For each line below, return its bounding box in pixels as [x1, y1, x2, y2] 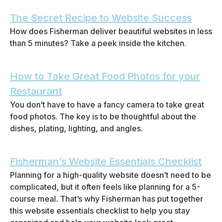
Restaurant [10, 85, 62, 97]
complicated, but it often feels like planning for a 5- [10, 182, 200, 192]
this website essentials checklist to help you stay [10, 206, 190, 216]
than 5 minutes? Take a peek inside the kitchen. [10, 38, 186, 48]
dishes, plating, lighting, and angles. [10, 123, 143, 133]
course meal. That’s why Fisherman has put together [10, 194, 203, 204]
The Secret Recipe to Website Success [10, 12, 192, 24]
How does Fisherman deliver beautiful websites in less [10, 26, 212, 36]
